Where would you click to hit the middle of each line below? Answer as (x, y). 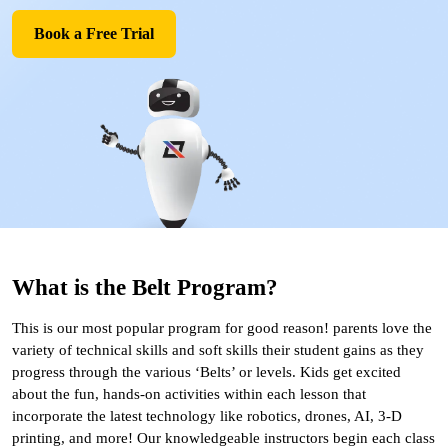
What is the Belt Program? (145, 287)
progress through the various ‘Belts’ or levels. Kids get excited (206, 371)
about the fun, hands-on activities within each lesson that (189, 393)
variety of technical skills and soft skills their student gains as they (218, 349)
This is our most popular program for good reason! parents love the (222, 327)
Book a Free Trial (94, 34)
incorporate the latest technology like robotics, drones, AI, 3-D (207, 415)
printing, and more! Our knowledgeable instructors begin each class (223, 437)
